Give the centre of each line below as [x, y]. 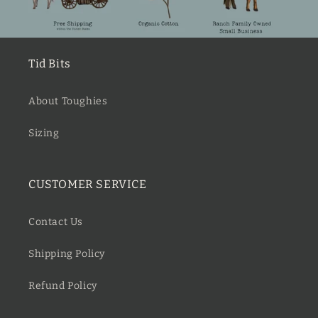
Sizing [44, 133]
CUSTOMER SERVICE [88, 185]
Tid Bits [50, 64]
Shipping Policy [67, 254]
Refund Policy [63, 286]
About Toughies [68, 102]
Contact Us [56, 222]
